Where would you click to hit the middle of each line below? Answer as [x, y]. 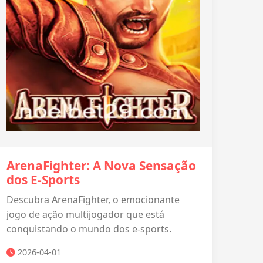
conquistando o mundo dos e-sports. [89, 229]
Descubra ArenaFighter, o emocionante [93, 200]
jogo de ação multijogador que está [85, 214]
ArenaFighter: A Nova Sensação [101, 166]
